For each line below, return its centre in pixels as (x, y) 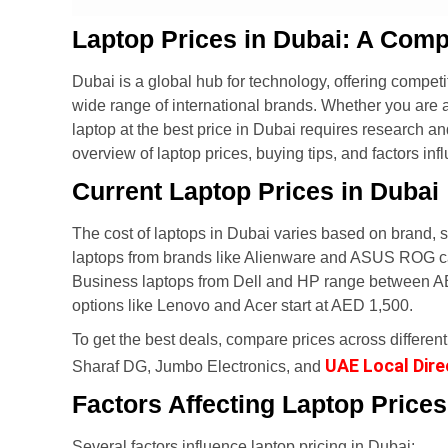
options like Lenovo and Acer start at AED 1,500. (242, 306)
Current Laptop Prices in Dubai (255, 191)
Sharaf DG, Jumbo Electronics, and (196, 367)
